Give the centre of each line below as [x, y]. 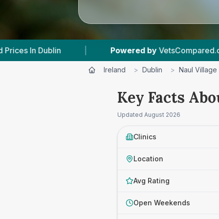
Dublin [152, 70]
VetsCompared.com [132, 50]
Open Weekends [162, 203]
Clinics [145, 137]
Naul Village [198, 70]
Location [148, 159]
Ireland [115, 70]
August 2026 [162, 115]
